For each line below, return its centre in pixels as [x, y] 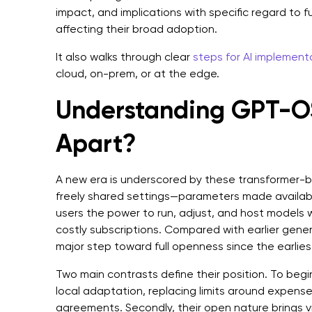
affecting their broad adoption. [136, 29]
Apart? [96, 143]
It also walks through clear [124, 57]
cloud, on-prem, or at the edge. [138, 73]
